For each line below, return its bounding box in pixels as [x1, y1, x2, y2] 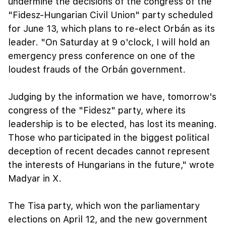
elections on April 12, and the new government [8, 213, 207, 224]
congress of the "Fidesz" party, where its [8, 104, 186, 116]
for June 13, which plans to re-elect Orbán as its [8, 23, 215, 34]
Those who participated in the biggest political [8, 132, 209, 143]
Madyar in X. [8, 173, 62, 184]
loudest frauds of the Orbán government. [8, 64, 186, 75]
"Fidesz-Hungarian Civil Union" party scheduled [8, 9, 213, 20]
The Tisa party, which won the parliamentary [8, 200, 200, 211]
